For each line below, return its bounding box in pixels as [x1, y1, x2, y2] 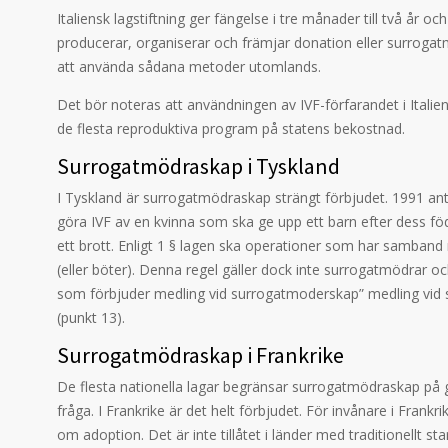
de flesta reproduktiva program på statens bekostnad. [57, 119, 405, 138]
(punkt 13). [57, 308, 125, 327]
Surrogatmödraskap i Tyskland [57, 152, 340, 180]
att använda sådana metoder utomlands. [57, 57, 321, 76]
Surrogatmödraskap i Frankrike [57, 341, 344, 369]
